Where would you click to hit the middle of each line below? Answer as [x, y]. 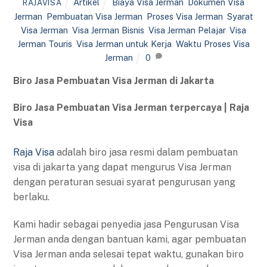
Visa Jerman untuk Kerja [124, 44]
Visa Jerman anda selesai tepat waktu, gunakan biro [129, 254]
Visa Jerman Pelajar [187, 30]
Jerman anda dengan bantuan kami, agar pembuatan [130, 240]
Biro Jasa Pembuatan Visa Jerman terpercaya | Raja [131, 108]
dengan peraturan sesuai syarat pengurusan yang [125, 182]
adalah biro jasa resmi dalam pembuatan [146, 153]
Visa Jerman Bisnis [108, 30]
